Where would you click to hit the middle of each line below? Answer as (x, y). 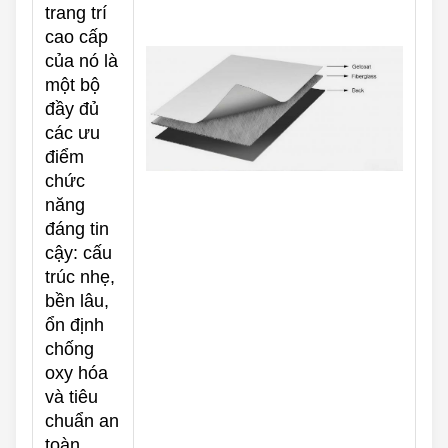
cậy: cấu (78, 253)
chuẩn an (82, 421)
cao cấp (76, 37)
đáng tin (77, 229)
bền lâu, (77, 301)
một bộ (72, 85)
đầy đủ (72, 109)
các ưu (72, 133)
